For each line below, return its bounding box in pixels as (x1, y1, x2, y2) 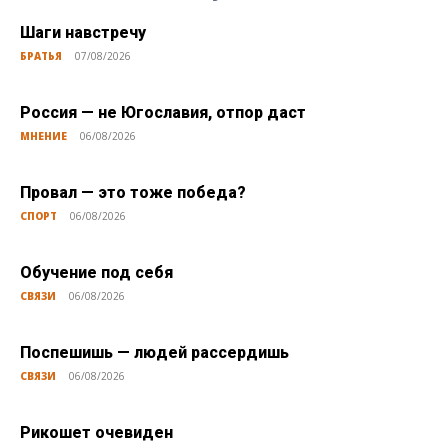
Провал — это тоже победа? (20, 183, 246, 203)
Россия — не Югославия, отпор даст (20, 103, 306, 123)
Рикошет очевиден (20, 423, 173, 443)
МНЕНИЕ (20, 129, 67, 144)
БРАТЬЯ (20, 49, 62, 64)
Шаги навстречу (20, 23, 146, 43)
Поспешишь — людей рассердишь (20, 343, 289, 363)
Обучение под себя (20, 263, 173, 283)
